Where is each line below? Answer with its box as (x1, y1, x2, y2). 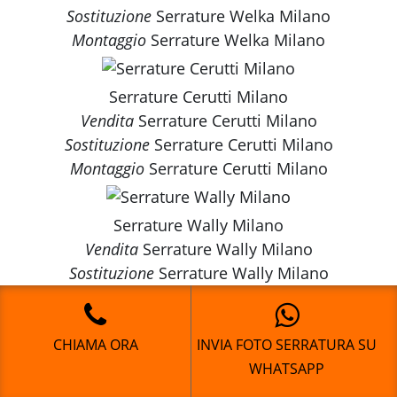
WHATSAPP (248, 359, 324, 378)
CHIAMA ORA (52, 335, 138, 354)
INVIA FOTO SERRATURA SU (196, 335, 377, 354)
